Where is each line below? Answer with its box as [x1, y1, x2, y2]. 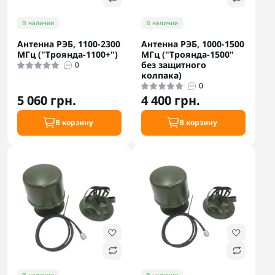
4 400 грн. [141, 92, 200, 109]
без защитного [141, 59, 206, 71]
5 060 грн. [17, 92, 76, 109]
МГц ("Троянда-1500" [141, 48, 234, 60]
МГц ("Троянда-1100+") [17, 48, 118, 60]
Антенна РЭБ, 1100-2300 [17, 38, 120, 50]
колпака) [141, 69, 182, 81]
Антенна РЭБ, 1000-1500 [141, 38, 244, 50]
